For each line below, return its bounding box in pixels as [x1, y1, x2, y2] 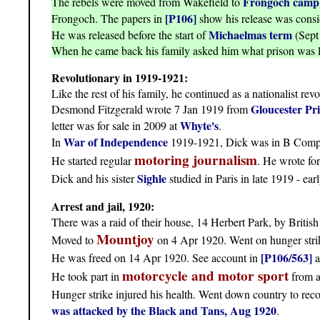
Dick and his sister [51, 171, 137, 186]
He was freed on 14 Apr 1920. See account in [51, 250, 261, 266]
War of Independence [64, 134, 168, 151]
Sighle [137, 170, 169, 187]
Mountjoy [96, 229, 154, 250]
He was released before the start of [51, 27, 209, 43]
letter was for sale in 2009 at [51, 118, 180, 134]
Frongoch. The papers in [51, 11, 165, 26]
